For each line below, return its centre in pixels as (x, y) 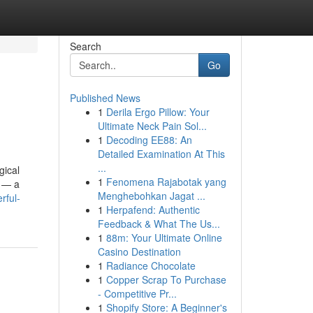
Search (85, 46)
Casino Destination (139, 252)
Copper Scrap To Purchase (166, 279)
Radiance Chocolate (151, 265)
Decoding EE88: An (149, 140)
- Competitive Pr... (137, 293)
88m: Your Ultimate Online (164, 238)
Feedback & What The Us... (159, 224)
